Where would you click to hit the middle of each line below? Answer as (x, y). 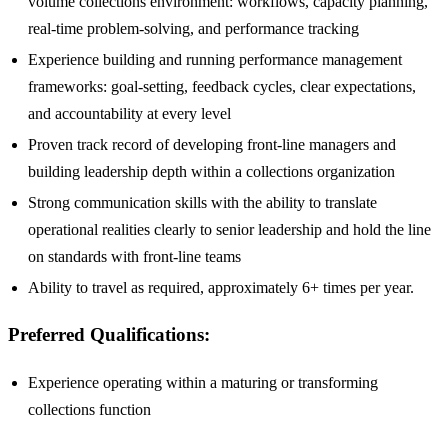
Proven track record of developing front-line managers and (212, 144)
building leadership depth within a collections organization (211, 171)
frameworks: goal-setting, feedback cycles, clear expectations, (222, 86)
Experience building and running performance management (215, 59)
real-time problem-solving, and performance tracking (193, 28)
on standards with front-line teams (134, 256)
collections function (89, 409)
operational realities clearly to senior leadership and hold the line (229, 229)
